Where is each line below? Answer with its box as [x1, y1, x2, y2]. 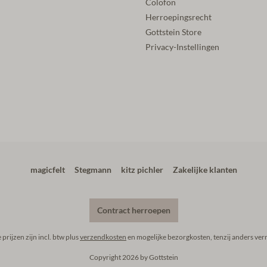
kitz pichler [120, 165, 163, 175]
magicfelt [30, 165, 65, 175]
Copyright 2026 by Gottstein [89, 253, 178, 261]
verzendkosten [80, 233, 126, 241]
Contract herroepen [97, 206, 170, 215]
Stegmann [74, 165, 111, 175]
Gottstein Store [145, 27, 201, 37]
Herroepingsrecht [145, 13, 212, 22]
